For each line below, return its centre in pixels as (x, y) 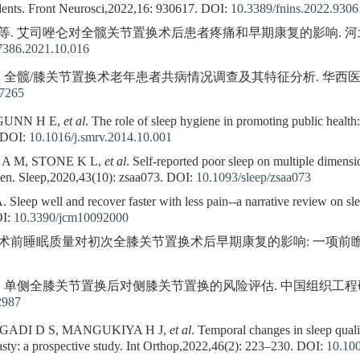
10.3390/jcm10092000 (71, 218)
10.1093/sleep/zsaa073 (254, 178)
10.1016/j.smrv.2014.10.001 (100, 138)
